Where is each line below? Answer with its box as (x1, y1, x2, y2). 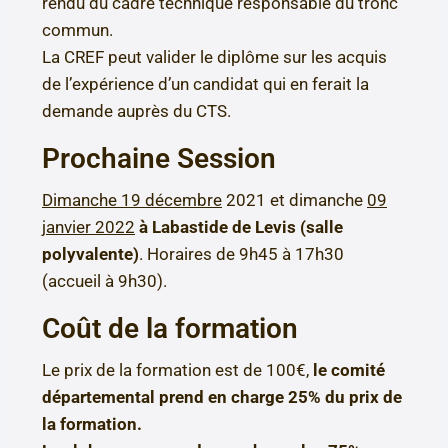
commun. (42, 20, 113, 41)
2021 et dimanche (222, 190, 367, 211)
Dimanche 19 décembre (42, 190, 222, 211)
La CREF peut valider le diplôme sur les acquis (42, 47, 387, 68)
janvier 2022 (42, 217, 135, 238)
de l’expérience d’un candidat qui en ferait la (42, 74, 369, 95)
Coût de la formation (42, 312, 298, 346)
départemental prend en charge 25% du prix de (42, 387, 402, 408)
